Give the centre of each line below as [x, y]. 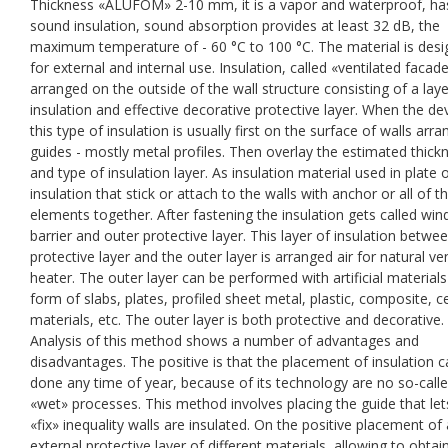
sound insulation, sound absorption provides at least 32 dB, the [235, 25]
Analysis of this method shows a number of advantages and [224, 340]
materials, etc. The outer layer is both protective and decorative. [237, 319]
